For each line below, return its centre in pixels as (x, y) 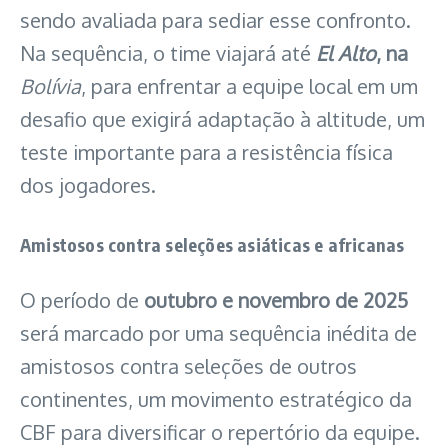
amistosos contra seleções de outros (188, 365)
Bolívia (50, 85)
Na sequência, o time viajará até (168, 52)
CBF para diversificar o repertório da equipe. (220, 431)
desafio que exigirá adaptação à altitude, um (222, 118)
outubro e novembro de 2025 (276, 299)
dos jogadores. (88, 184)
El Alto (346, 52)
